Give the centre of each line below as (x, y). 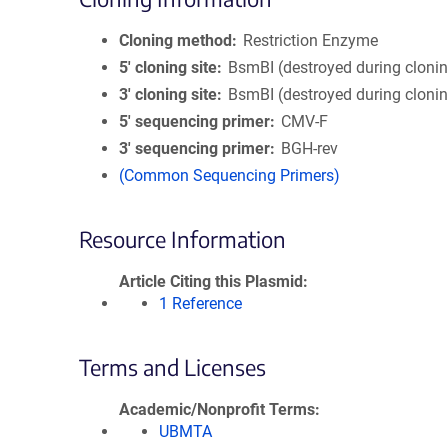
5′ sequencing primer (194, 121)
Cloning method (175, 40)
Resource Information (182, 239)
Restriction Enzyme (311, 40)
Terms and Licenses (172, 367)
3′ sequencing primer (194, 148)
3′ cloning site (168, 94)
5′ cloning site (168, 67)
